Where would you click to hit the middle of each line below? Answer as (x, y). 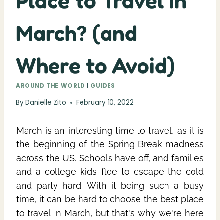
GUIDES (103, 86)
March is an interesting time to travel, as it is (110, 131)
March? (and (76, 32)
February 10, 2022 (105, 103)
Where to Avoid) (95, 65)
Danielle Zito (46, 103)
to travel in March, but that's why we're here (110, 213)
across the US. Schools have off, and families (110, 158)
